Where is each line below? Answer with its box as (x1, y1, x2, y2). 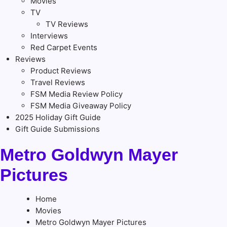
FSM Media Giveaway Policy (30, 101, 131, 111)
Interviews (30, 31, 68, 41)
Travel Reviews (30, 78, 85, 88)
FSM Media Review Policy (30, 89, 123, 99)
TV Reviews (46, 19, 88, 29)
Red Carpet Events (30, 43, 97, 53)
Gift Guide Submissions (15, 124, 100, 134)
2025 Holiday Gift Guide (15, 112, 101, 123)
